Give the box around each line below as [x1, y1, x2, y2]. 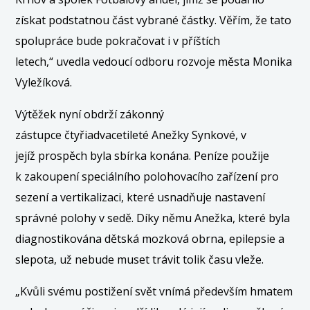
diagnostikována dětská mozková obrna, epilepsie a [15, 230, 285, 246]
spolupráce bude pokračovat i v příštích [15, 33, 221, 48]
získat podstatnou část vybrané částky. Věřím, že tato [15, 12, 292, 28]
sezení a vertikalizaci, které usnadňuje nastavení [15, 189, 266, 205]
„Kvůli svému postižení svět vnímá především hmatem [15, 283, 293, 299]
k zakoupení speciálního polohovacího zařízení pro [15, 168, 280, 184]
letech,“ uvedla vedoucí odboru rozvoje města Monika [15, 53, 293, 69]
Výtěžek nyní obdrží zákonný [15, 106, 165, 122]
